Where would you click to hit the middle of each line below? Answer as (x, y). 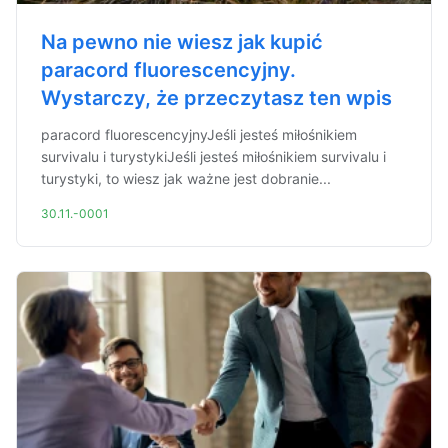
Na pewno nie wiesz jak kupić (182, 42)
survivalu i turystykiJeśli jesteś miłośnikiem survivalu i (213, 156)
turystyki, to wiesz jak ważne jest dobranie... (186, 178)
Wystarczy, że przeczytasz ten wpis (216, 98)
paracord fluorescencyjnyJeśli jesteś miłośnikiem (199, 134)
